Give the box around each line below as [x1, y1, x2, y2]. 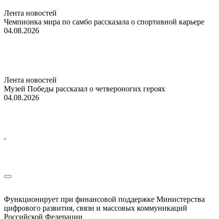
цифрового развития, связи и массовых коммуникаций [4, 203, 187, 212]
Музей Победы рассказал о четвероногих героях [4, 84, 165, 93]
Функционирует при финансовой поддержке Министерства [4, 195, 205, 203]
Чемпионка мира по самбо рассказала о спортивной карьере [4, 17, 204, 26]
